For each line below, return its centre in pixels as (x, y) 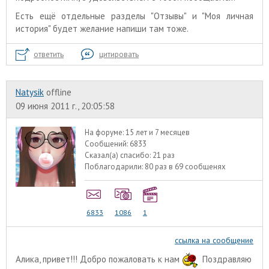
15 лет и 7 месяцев (158, 132)
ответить (49, 54)
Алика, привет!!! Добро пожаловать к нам (99, 259)
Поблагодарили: (115, 166)
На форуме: (105, 132)
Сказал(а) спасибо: (119, 155)
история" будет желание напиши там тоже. (103, 28)
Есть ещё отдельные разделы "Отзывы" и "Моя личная (134, 16)
